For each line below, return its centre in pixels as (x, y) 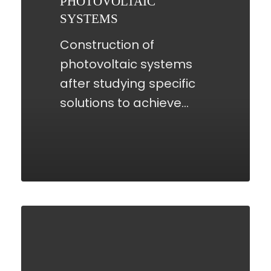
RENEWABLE (55, 214)
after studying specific (128, 84)
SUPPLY (41, 253)
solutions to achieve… (125, 103)
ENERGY (44, 234)
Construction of (107, 45)
